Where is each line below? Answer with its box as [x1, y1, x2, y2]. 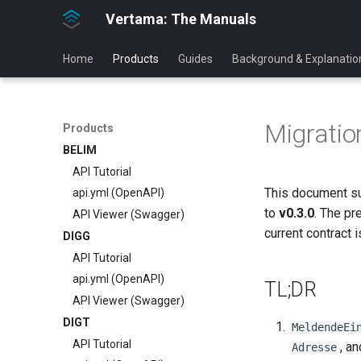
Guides [178, 52, 213, 65]
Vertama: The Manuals [105, 10, 256, 27]
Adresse [292, 341, 337, 354]
